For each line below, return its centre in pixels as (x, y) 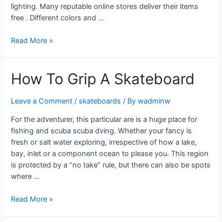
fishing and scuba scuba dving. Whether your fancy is (102, 131)
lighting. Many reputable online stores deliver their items (105, 6)
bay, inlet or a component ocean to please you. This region (110, 153)
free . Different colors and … (58, 18)
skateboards (100, 101)
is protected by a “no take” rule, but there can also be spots (111, 165)
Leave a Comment (42, 101)
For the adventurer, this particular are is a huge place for (104, 119)
